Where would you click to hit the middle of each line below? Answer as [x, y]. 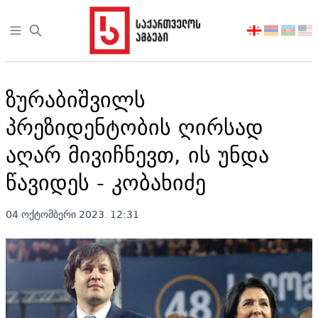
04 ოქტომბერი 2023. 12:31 [72, 214]
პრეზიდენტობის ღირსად [135, 127]
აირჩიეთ [270, 31]
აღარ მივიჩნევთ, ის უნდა [137, 154]
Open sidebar [46, 31]
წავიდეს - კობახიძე [106, 182]
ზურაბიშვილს [76, 99]
